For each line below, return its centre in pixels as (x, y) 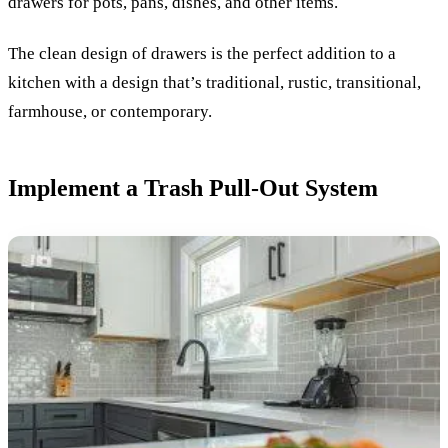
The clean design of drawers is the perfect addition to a (202, 53)
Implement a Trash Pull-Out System (193, 187)
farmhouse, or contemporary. (110, 111)
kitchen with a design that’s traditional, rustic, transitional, (214, 82)
